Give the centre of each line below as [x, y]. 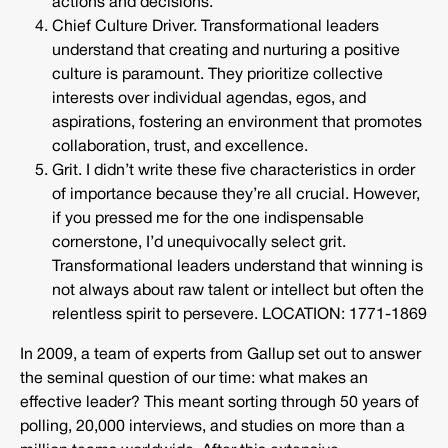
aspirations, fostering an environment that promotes [237, 123]
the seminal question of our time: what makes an [194, 379]
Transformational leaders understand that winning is [237, 267]
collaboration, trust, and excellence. [180, 147]
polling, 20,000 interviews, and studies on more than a [212, 427]
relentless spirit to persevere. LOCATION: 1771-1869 [239, 315]
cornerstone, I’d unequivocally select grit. [199, 243]
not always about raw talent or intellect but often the [238, 291]
